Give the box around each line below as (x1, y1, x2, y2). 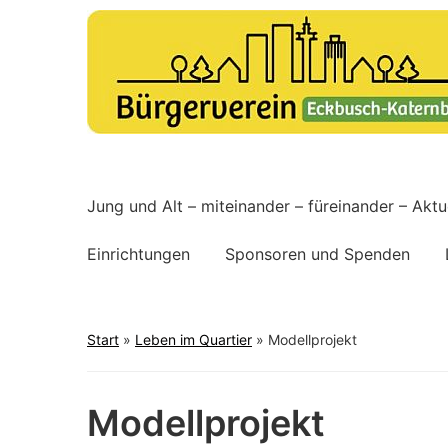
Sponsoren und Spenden (225, 244, 410, 264)
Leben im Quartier (135, 331, 252, 348)
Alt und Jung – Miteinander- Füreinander (87, 143, 366, 161)
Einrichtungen (87, 244, 190, 264)
